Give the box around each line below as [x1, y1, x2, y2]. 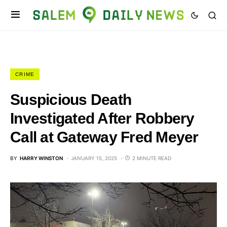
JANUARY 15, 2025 [71, 155, 117, 161]
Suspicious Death [10, 91, 131, 108]
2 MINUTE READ [132, 155, 171, 161]
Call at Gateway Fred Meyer [10, 129, 199, 145]
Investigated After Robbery [10, 110, 195, 127]
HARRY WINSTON [20, 155, 63, 161]
